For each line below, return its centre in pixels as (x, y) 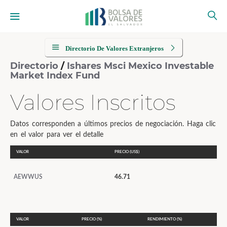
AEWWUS (28, 177)
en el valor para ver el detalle (57, 135)
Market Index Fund (55, 75)
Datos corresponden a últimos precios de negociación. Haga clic (113, 124)
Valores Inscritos (93, 102)
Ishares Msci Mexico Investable (140, 66)
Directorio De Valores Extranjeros (115, 48)
